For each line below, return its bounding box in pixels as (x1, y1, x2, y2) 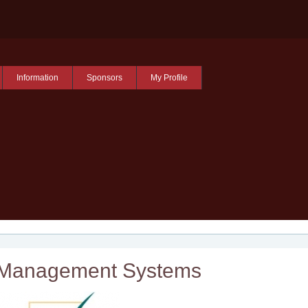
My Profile (150, 73, 188, 82)
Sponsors (86, 73, 122, 82)
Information (16, 73, 58, 82)
